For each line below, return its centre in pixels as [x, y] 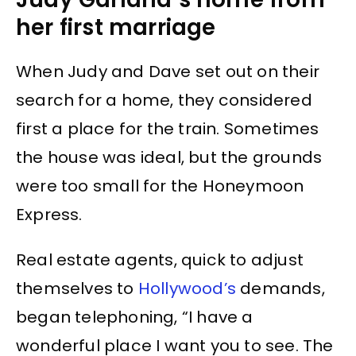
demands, [281, 288]
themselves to [77, 288]
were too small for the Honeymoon [160, 186]
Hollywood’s [187, 288]
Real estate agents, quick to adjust [160, 259]
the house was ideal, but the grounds [169, 158]
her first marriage [116, 28]
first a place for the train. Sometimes [168, 129]
